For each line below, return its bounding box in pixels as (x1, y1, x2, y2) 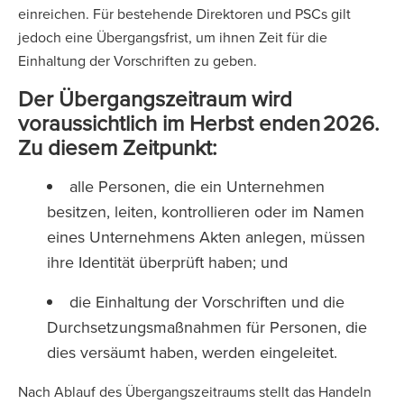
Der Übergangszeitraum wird (18, 83, 292, 114)
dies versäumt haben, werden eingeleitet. (47, 341, 342, 363)
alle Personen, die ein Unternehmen (69, 175, 325, 197)
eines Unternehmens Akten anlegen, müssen (47, 225, 365, 248)
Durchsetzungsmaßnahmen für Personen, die (47, 316, 367, 338)
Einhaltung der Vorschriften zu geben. (18, 50, 261, 70)
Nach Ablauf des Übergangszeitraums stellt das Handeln (18, 381, 372, 401)
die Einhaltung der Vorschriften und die (69, 290, 344, 313)
